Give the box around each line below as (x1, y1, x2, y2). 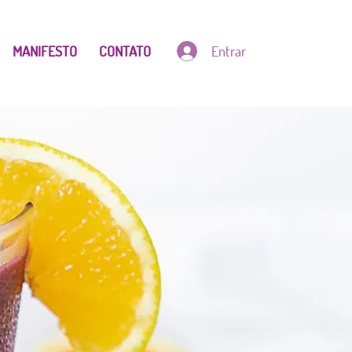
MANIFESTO (13, 42, 77, 60)
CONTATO (99, 42, 151, 60)
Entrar (211, 41, 247, 60)
